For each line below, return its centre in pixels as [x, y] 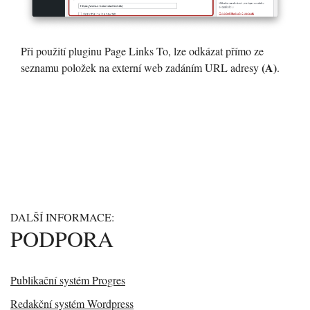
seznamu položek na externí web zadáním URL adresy [141, 68]
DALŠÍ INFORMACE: [62, 217]
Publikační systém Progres [68, 280]
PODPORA [62, 239]
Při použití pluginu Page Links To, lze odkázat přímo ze [142, 51]
